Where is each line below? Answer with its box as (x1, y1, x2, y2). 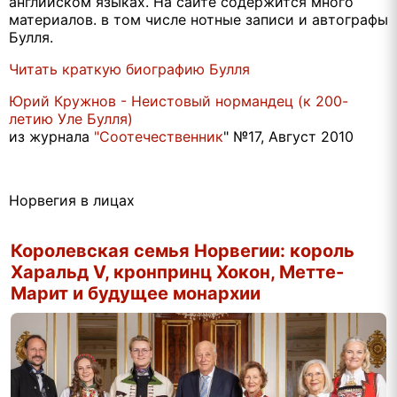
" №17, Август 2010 (223, 128, 354, 146)
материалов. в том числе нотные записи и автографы (9, 11, 388, 29)
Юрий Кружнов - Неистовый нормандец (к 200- (9, 92, 348, 111)
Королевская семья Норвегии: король (11, 239, 354, 261)
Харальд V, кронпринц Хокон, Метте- (11, 261, 344, 283)
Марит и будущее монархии (11, 282, 261, 304)
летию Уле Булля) (9, 110, 133, 128)
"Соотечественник (94, 128, 223, 146)
